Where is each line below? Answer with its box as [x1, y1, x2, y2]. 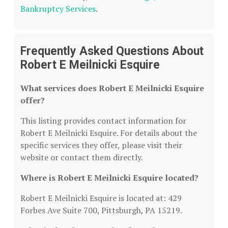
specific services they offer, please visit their [20, 139, 182, 151]
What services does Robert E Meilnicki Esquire [20, 82, 204, 94]
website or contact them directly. [20, 152, 143, 163]
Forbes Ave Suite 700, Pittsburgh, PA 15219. [20, 205, 182, 216]
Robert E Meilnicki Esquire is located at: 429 [20, 192, 182, 204]
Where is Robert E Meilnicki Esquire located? [20, 172, 198, 183]
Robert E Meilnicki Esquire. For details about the [20, 127, 197, 138]
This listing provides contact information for [20, 115, 186, 126]
